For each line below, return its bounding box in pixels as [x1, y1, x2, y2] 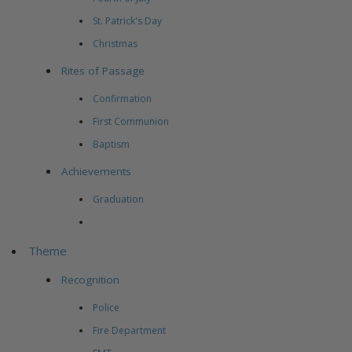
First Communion [92, 115, 169, 129]
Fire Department [92, 324, 166, 338]
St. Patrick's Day [92, 14, 162, 28]
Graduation [92, 192, 144, 207]
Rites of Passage [61, 64, 145, 79]
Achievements [61, 164, 131, 179]
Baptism [92, 137, 130, 152]
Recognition [61, 273, 119, 288]
